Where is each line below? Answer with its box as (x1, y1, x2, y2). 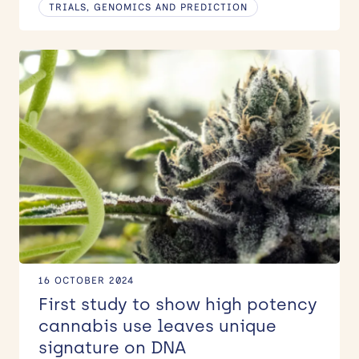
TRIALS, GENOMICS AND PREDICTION (49, 2, 248, 14)
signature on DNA (38, 337, 186, 357)
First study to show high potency (38, 293, 317, 314)
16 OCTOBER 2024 (38, 274, 134, 286)
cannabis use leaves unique (38, 315, 276, 336)
